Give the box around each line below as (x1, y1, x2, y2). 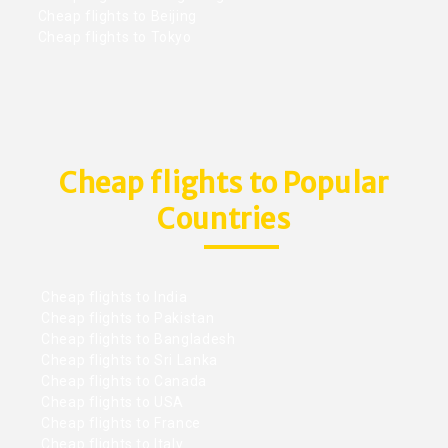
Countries (157, 200, 291, 237)
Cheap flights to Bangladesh (37, 330, 236, 347)
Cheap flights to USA (37, 393, 185, 410)
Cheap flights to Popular (59, 164, 389, 201)
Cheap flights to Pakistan (37, 309, 215, 326)
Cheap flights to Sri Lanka (37, 351, 218, 368)
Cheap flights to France (37, 414, 201, 431)
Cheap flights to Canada (37, 372, 207, 389)
